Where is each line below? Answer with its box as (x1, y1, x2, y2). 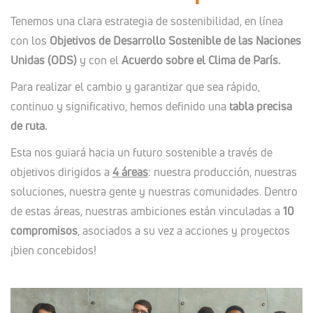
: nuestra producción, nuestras (148, 163, 297, 180)
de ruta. (10, 117, 47, 133)
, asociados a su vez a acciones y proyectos (78, 222, 290, 238)
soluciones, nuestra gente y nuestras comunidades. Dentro (10, 183, 298, 199)
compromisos (10, 222, 78, 238)
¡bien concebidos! (10, 242, 96, 258)
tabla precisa (229, 98, 292, 114)
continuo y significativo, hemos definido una (10, 98, 229, 114)
